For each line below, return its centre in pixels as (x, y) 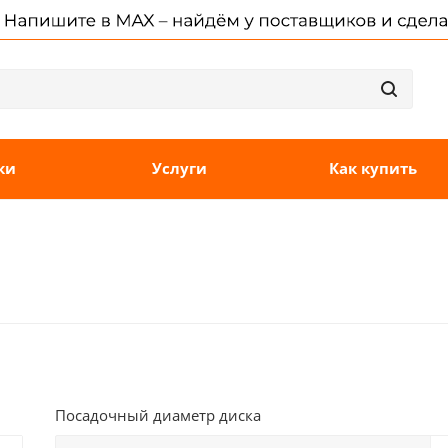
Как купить (372, 168)
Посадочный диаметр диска (158, 415)
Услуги (179, 168)
